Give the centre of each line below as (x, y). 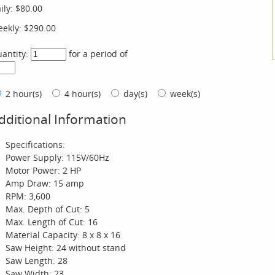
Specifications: (35, 145)
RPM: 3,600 (28, 196)
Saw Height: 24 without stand (66, 248)
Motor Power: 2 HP (43, 171)
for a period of (101, 54)
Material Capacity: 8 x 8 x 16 (63, 235)
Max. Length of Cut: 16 (52, 222)
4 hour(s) (85, 94)
